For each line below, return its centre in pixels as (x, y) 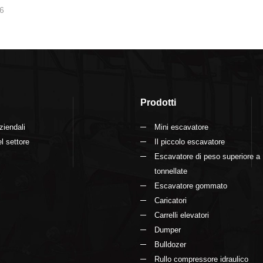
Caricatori (171, 201)
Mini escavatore (181, 127)
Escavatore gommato (191, 186)
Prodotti (158, 103)
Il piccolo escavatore (190, 142)
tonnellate (171, 171)
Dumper (168, 230)
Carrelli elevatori (182, 215)
